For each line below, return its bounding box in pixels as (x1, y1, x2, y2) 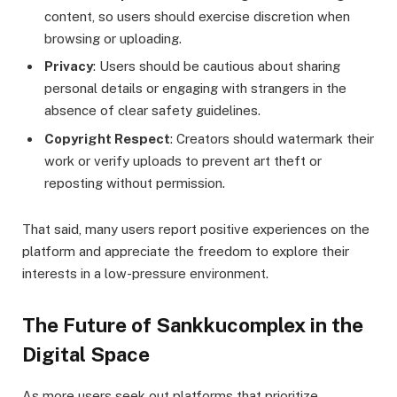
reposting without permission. (44, 175, 225, 191)
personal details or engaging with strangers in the (44, 81, 346, 97)
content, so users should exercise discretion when (44, 8, 350, 24)
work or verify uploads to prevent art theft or (44, 152, 322, 168)
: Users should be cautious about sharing (93, 58, 340, 74)
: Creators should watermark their (170, 130, 374, 146)
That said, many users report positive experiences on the (22, 221, 370, 237)
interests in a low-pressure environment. (22, 265, 269, 281)
